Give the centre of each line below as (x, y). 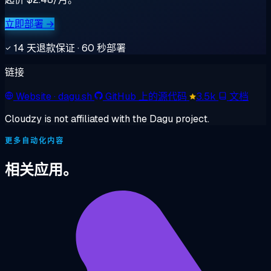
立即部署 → (30, 24)
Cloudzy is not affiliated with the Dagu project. (107, 119)
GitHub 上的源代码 (147, 96)
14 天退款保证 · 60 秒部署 (69, 48)
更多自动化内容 (34, 141)
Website (35, 96)
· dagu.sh (73, 96)
